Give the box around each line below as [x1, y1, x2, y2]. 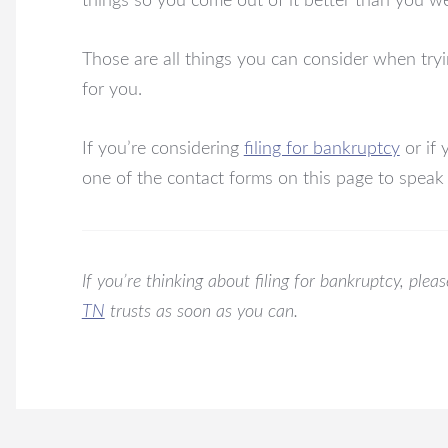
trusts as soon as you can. [104, 302, 298, 321]
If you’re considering [81, 139, 244, 158]
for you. [81, 80, 142, 99]
